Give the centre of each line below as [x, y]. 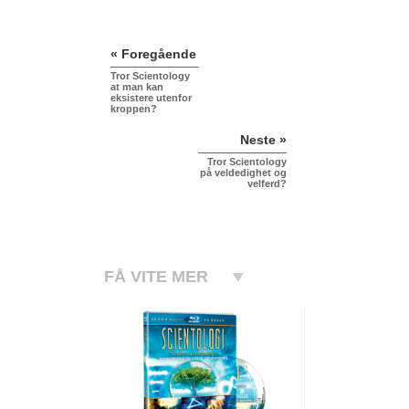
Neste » [263, 139]
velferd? [267, 183]
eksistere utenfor [151, 97]
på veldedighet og [243, 172]
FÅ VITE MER [156, 276]
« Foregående [153, 53]
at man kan [137, 86]
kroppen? [134, 108]
